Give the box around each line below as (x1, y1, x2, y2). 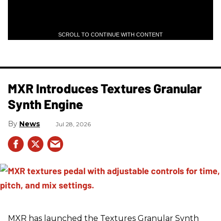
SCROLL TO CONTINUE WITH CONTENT (58, 31, 163, 37)
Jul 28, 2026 (56, 120, 91, 128)
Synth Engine (8, 96, 83, 111)
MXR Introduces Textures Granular (8, 80, 202, 96)
